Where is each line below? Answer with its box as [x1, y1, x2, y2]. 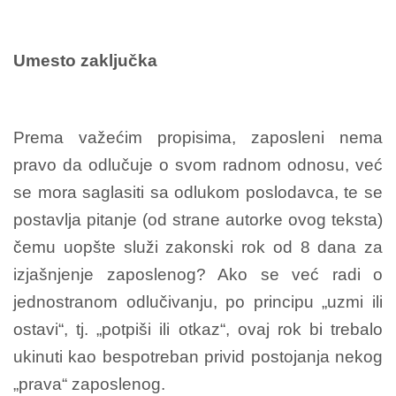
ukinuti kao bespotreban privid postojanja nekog [13, 346, 383, 366]
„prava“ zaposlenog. [13, 374, 165, 393]
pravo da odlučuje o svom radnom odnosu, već [13, 155, 383, 174]
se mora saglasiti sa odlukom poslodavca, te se [13, 182, 383, 202]
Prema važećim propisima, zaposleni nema [13, 127, 383, 147]
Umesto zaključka [13, 50, 157, 70]
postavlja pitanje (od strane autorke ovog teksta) [13, 209, 383, 229]
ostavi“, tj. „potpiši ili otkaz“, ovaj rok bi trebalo [13, 319, 383, 339]
